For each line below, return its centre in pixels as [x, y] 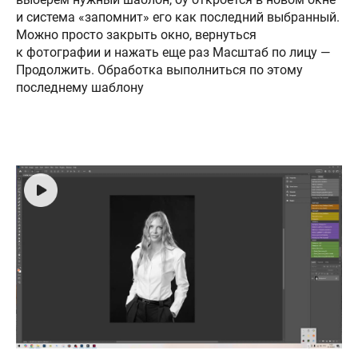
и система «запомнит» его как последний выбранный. [178, 18]
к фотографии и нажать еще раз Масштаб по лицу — [173, 53]
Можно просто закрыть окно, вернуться [136, 35]
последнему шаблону [80, 88]
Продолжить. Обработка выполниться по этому [159, 70]
